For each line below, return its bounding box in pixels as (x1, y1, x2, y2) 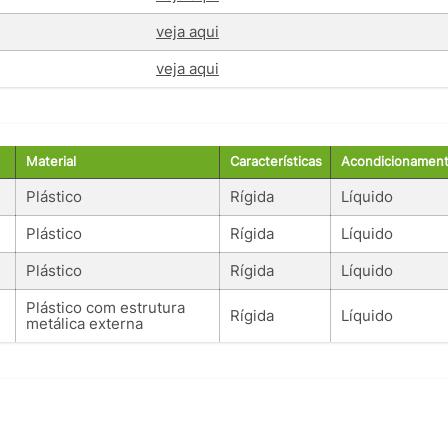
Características (230, 153, 322, 169)
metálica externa (26, 313, 143, 333)
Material (26, 153, 76, 169)
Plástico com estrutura (26, 297, 185, 317)
